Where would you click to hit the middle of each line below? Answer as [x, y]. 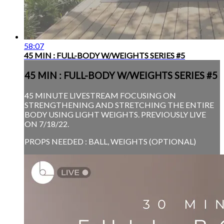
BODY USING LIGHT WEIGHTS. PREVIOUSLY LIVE [115, 114]
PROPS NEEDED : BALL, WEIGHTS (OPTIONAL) [110, 141]
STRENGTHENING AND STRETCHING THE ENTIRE [119, 104]
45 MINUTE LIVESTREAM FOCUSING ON [100, 95]
